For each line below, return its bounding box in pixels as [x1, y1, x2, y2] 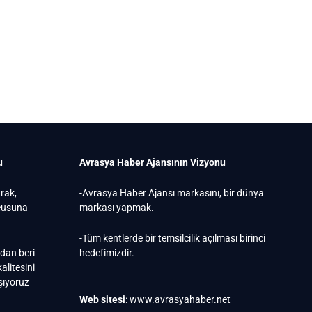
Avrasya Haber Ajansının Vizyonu [79, 157, 226, 169]
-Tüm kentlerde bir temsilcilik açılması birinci [79, 233, 266, 244]
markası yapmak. [79, 202, 155, 214]
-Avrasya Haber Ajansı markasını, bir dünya [79, 187, 265, 199]
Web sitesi [79, 294, 126, 306]
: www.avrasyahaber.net [125, 294, 231, 306]
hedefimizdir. [79, 247, 135, 259]
